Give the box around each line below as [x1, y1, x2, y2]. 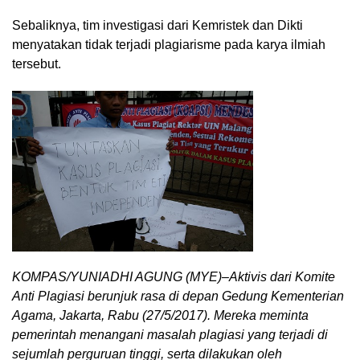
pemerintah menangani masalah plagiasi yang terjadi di [12, 327, 328, 342]
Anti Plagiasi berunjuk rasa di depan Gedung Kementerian [12, 288, 344, 303]
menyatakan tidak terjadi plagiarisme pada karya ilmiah [12, 37, 325, 51]
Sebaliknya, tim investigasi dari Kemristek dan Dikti [12, 18, 303, 32]
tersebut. [12, 56, 61, 71]
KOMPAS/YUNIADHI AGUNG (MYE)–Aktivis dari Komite [12, 269, 335, 284]
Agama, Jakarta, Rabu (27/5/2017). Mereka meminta [12, 308, 309, 322]
